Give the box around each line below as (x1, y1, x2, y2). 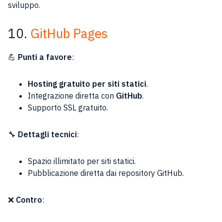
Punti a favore (18, 52, 72, 62)
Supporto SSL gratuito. (28, 103, 108, 112)
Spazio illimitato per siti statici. (28, 156, 136, 166)
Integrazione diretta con (28, 91, 116, 101)
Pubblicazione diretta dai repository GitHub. (28, 168, 184, 178)
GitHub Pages (30, 25, 108, 42)
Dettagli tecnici (18, 129, 77, 139)
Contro (16, 195, 42, 205)
